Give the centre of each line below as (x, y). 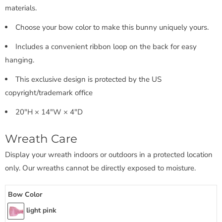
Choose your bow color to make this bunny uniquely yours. (112, 27)
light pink (41, 211)
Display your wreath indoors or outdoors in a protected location (109, 154)
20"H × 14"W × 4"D (49, 112)
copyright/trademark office (49, 92)
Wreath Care (41, 139)
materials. (21, 8)
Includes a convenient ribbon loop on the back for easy (106, 46)
